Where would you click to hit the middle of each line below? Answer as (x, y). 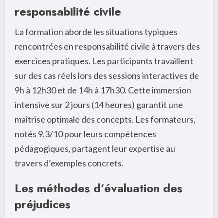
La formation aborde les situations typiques (96, 31)
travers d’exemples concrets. (69, 163)
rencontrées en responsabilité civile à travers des (107, 46)
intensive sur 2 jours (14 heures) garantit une (99, 104)
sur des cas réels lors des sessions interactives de (107, 75)
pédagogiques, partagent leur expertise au (95, 148)
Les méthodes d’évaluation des (99, 188)
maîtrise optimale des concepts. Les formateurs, (105, 119)
